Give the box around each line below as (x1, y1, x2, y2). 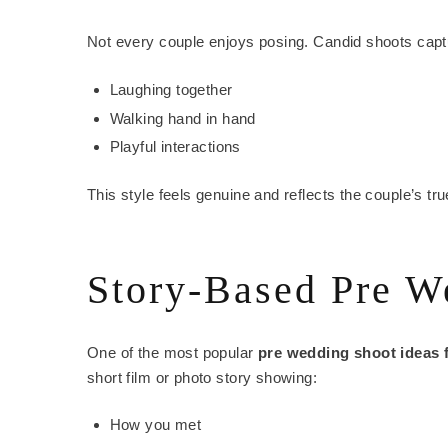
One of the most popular (87, 343, 258, 361)
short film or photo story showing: (87, 368, 318, 386)
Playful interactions (109, 138, 241, 156)
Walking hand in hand (109, 109, 256, 127)
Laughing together (109, 80, 233, 98)
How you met (109, 416, 202, 434)
